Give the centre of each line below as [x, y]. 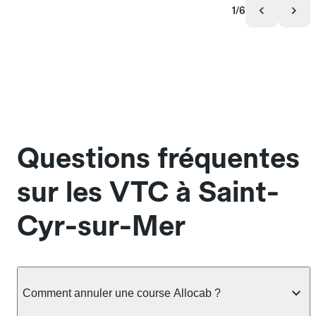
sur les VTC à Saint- [148, 192]
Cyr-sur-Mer [101, 226]
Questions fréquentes [158, 158]
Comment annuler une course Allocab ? [122, 293]
